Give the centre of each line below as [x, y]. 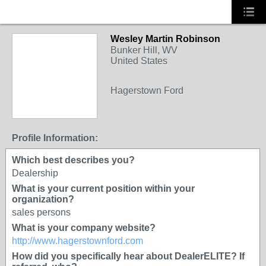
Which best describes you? [73, 160]
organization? [43, 199]
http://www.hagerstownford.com [77, 241]
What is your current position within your [103, 189]
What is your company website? [84, 228]
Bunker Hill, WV [144, 50]
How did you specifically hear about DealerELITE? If [128, 256]
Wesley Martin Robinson [165, 39]
